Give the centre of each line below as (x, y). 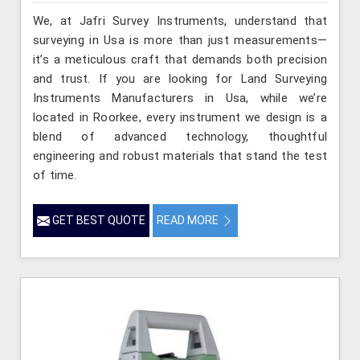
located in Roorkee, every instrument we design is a (180, 117)
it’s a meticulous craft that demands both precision (180, 59)
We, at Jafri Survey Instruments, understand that (180, 20)
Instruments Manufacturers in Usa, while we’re (180, 98)
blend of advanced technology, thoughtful (180, 136)
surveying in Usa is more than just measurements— (180, 40)
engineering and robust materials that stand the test (180, 155)
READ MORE (189, 220)
